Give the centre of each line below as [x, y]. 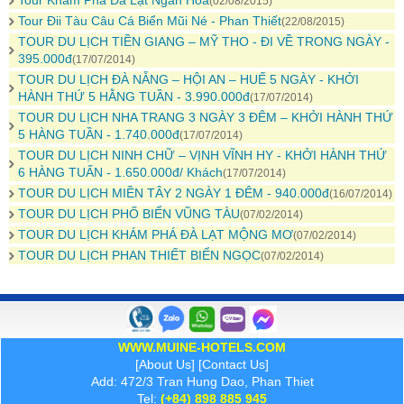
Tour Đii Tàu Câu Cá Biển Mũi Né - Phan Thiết [150, 21]
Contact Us [234, 364]
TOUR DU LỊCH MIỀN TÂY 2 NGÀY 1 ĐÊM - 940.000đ [174, 193]
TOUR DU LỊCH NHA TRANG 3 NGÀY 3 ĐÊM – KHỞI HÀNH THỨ [206, 117]
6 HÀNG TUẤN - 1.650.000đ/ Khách [120, 172]
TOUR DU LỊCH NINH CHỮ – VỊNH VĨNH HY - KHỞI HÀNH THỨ [202, 155]
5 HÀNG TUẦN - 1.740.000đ [99, 134]
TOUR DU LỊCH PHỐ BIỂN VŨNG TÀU [129, 214]
